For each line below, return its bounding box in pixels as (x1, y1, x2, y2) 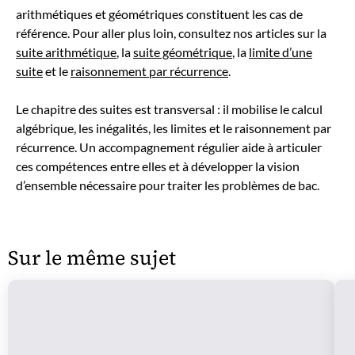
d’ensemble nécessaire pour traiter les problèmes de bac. (16, 177, 319, 193)
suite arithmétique (16, 44, 116, 59)
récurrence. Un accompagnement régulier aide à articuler (16, 139, 322, 155)
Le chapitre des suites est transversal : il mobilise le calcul (16, 101, 323, 116)
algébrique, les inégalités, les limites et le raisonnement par (16, 120, 331, 136)
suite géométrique (133, 44, 232, 59)
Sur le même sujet (8, 244, 176, 271)
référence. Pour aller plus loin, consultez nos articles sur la (16, 25, 326, 40)
